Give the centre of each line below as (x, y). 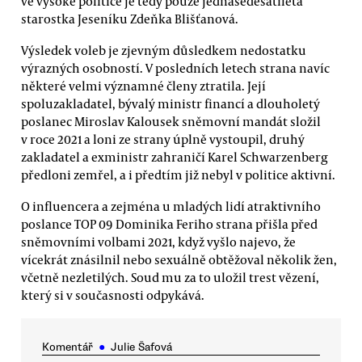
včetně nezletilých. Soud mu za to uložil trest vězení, (170, 278)
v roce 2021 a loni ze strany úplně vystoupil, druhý (163, 139)
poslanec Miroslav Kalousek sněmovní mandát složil (171, 122)
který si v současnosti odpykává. (113, 295)
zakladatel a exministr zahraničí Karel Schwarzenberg (175, 157)
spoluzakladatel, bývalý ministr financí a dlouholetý (170, 104)
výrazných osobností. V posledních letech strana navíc (175, 68)
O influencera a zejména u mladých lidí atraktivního (171, 206)
